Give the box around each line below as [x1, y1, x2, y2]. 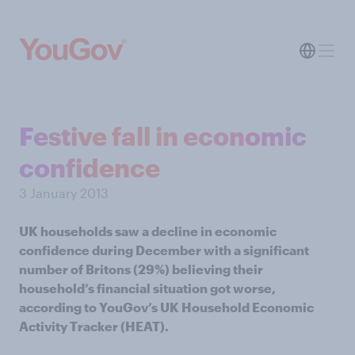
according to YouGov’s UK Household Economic [19, 300, 314, 315]
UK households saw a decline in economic [19, 223, 277, 239]
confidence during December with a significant [19, 242, 309, 258]
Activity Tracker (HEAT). [19, 319, 169, 334]
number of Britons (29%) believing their [19, 261, 263, 277]
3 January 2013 [19, 185, 109, 200]
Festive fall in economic [19, 121, 307, 151]
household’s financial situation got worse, [19, 281, 276, 296]
